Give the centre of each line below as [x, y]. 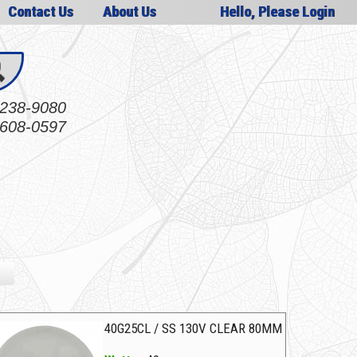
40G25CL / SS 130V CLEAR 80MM [194, 329]
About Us [129, 12]
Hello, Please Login [277, 12]
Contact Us [40, 12]
